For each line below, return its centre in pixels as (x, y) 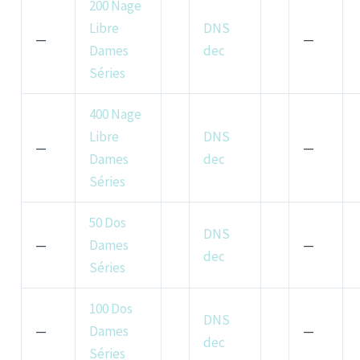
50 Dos (108, 223)
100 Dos (111, 309)
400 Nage (116, 115)
